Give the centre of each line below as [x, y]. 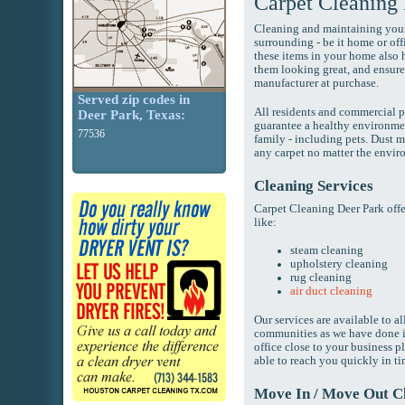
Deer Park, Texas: [132, 115]
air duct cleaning [331, 291]
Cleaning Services [314, 186]
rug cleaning [321, 278]
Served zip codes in [134, 99]
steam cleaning [327, 250]
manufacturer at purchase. [316, 83]
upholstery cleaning [339, 264]
